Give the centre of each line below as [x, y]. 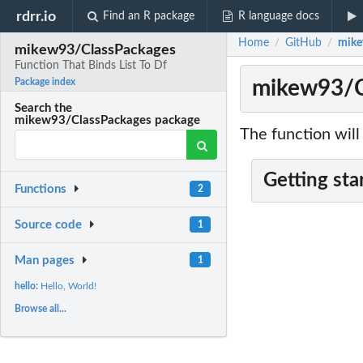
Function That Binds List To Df [91, 66]
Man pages [45, 260]
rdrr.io [36, 16]
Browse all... [41, 308]
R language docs [278, 16]
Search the [44, 109]
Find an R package [149, 16]
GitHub [303, 43]
